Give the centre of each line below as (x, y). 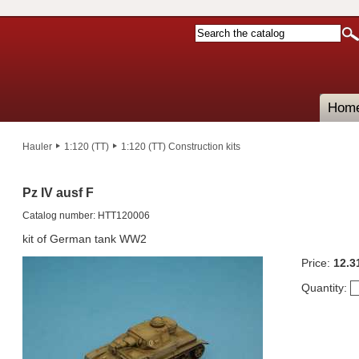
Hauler (37, 147)
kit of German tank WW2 (85, 239)
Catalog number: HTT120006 (86, 216)
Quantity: (324, 288)
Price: (317, 263)
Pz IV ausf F (58, 193)
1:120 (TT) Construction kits (181, 147)
